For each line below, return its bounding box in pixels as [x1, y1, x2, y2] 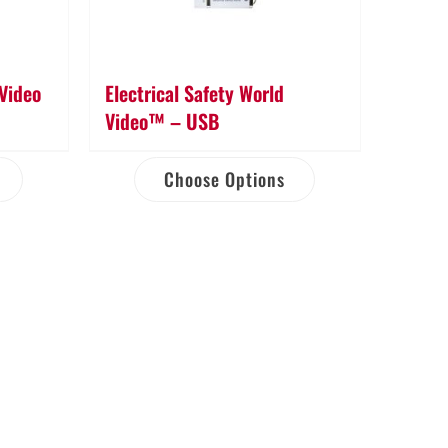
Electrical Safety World [104, 77, 284, 108]
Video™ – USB [104, 105, 219, 136]
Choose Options [164, 165, 286, 192]
